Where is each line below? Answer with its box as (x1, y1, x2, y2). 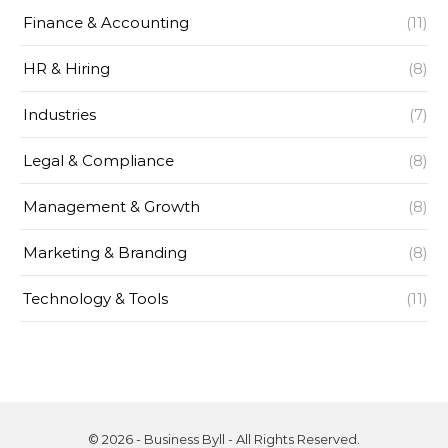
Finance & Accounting (23, 13, 189, 32)
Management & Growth (23, 197, 200, 216)
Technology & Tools (23, 289, 168, 308)
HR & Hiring (23, 59, 110, 78)
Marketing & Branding (23, 243, 187, 262)
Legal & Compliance (23, 151, 174, 170)
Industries (23, 105, 96, 124)
